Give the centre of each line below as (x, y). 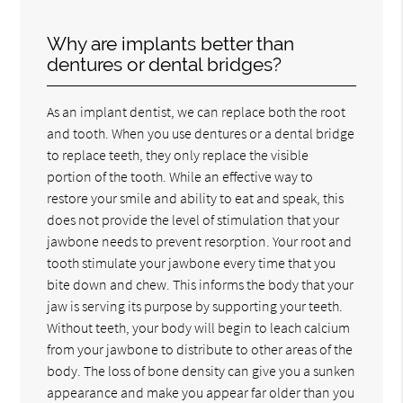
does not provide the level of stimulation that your (193, 219)
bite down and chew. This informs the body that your (201, 284)
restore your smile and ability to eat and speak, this (196, 197)
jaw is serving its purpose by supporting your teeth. (195, 305)
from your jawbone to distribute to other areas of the (200, 349)
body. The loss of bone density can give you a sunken (201, 370)
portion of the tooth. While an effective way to (180, 176)
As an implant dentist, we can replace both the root (197, 111)
